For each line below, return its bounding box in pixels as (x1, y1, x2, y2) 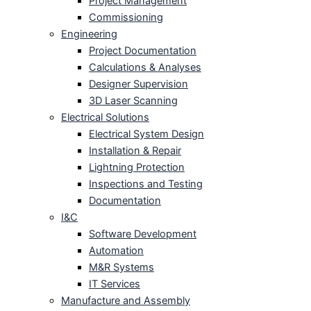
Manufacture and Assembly (61, 294, 190, 308)
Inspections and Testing (89, 178, 203, 191)
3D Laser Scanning (89, 94, 178, 108)
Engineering (61, 28, 117, 41)
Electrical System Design (89, 128, 204, 141)
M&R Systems (89, 261, 154, 274)
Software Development (89, 228, 196, 241)
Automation (89, 244, 144, 258)
